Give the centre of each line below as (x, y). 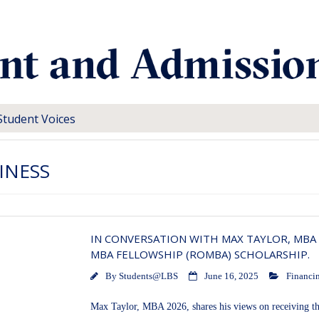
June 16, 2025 (231, 277)
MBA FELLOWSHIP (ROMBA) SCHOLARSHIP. (200, 255)
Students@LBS (148, 277)
